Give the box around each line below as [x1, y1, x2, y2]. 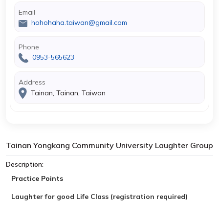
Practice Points [11, 174, 63, 183]
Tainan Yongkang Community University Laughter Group [6, 140, 213, 150]
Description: [6, 160, 44, 169]
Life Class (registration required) [74, 192, 188, 201]
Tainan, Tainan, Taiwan [29, 88, 106, 97]
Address [19, 78, 45, 87]
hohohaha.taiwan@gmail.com [31, 18, 127, 27]
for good [43, 192, 74, 201]
